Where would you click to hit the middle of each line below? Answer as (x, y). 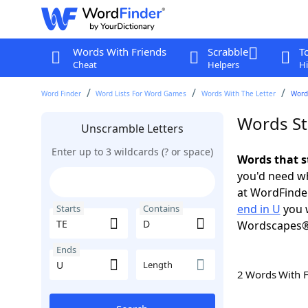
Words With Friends (119, 52)
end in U (258, 209)
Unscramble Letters (132, 129)
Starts (68, 208)
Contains (161, 208)
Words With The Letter (239, 93)
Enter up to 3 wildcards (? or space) (132, 152)
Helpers (223, 65)
